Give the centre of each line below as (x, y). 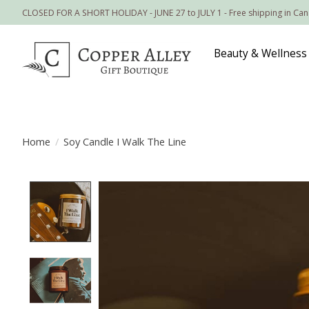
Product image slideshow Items (188, 189)
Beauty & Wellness (261, 54)
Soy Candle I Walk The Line (124, 141)
